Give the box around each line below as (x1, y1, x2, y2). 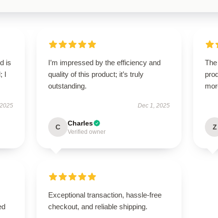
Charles (67, 119, 93, 127)
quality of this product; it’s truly (48, 70, 144, 78)
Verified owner (67, 128, 106, 135)
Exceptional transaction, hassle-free (48, 191, 162, 199)
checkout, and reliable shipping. (48, 202, 147, 211)
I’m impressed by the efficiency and (48, 58, 161, 67)
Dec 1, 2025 (138, 102, 170, 109)
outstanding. (48, 82, 87, 90)
